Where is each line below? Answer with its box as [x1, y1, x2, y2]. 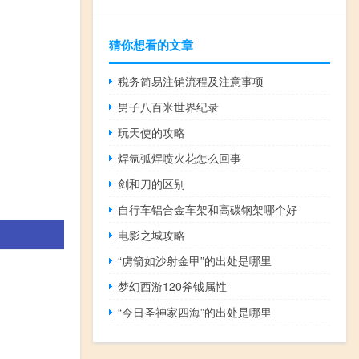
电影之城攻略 [118, 226, 186, 243]
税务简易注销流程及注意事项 [118, 72, 264, 89]
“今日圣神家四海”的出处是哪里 [118, 303, 272, 320]
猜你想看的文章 [109, 35, 193, 54]
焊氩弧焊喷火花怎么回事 [118, 149, 242, 166]
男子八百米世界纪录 [118, 98, 220, 115]
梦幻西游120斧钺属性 [118, 277, 228, 294]
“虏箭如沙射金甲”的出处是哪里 [118, 252, 272, 268]
